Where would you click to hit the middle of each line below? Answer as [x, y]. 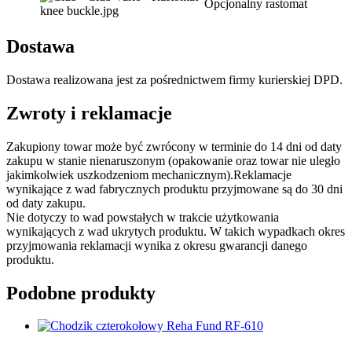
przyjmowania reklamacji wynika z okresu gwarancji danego [157, 245]
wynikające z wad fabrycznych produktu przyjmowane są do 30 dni [174, 189]
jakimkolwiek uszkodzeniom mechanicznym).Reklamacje [149, 174]
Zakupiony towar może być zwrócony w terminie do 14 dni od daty [174, 146]
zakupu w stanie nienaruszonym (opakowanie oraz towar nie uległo [173, 160]
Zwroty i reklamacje [89, 113]
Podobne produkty [81, 293]
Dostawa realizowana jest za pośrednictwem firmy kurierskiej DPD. [174, 79]
